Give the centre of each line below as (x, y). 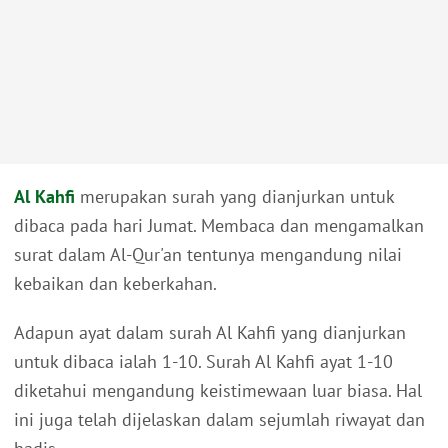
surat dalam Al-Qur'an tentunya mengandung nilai (208, 255)
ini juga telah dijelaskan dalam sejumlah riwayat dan (219, 420)
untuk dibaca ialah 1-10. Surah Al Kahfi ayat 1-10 (203, 362)
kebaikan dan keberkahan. (115, 284)
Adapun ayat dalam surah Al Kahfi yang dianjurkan (210, 333)
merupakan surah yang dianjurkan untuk (234, 197)
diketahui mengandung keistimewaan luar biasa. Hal (218, 391)
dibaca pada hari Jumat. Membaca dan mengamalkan (219, 226)
